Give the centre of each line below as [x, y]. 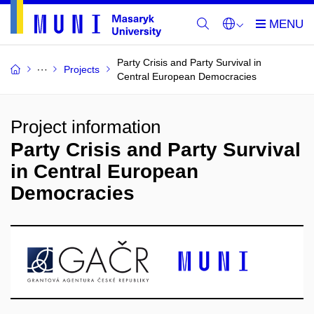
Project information [86, 127]
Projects [82, 69]
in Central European [104, 171]
